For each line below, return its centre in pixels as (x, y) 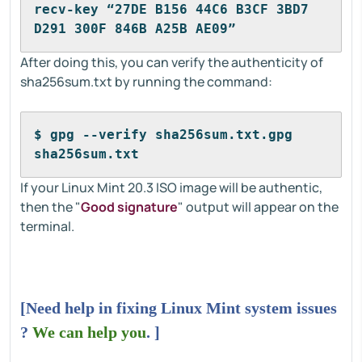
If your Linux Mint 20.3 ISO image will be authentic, (171, 187)
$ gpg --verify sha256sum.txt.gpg (163, 135)
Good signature (129, 207)
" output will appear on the (258, 207)
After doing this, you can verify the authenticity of (172, 62)
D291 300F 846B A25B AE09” (135, 29)
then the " (51, 207)
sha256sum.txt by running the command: (146, 82)
